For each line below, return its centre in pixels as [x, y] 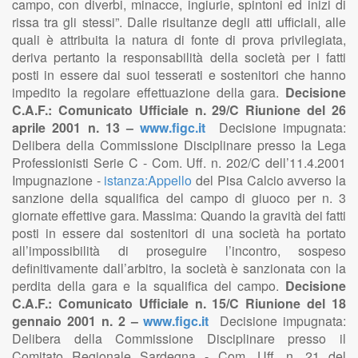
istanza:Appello [148, 180]
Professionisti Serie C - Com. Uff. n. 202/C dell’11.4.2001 [179, 163]
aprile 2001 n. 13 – [76, 127]
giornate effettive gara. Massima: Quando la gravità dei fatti [179, 215]
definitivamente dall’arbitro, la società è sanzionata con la [179, 268]
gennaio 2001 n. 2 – [78, 321]
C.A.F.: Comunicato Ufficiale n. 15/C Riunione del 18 [179, 303]
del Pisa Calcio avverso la [269, 180]
